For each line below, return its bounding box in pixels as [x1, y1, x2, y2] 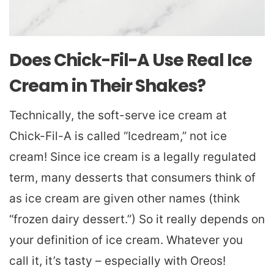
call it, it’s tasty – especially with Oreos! [9, 254, 226, 268]
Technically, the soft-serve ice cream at [9, 108, 227, 123]
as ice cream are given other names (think [9, 191, 240, 206]
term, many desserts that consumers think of [9, 171, 256, 185]
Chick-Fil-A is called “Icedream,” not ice [9, 129, 227, 144]
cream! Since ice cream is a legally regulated [9, 150, 256, 165]
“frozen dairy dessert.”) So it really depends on [9, 212, 265, 227]
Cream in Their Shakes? [9, 74, 206, 98]
